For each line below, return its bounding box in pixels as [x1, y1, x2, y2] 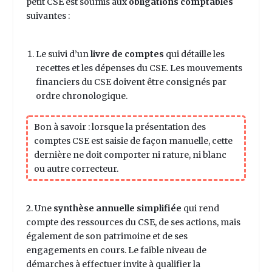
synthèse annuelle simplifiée [51, 203, 182, 214]
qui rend [181, 203, 219, 214]
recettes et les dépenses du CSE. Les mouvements [35, 62, 242, 73]
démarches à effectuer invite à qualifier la [25, 259, 200, 270]
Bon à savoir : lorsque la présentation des [33, 121, 206, 133]
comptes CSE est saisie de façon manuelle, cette [33, 135, 233, 147]
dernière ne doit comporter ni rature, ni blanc [33, 149, 226, 161]
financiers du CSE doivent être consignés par [35, 76, 226, 87]
